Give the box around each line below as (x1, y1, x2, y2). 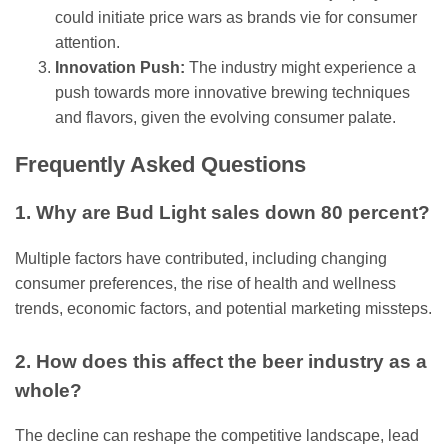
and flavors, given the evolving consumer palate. (55, 109, 396, 127)
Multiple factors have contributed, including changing (15, 249, 387, 267)
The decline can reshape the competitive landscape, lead (15, 427, 419, 445)
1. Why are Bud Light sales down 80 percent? (15, 202, 430, 224)
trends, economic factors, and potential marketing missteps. (15, 299, 432, 317)
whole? (15, 379, 82, 401)
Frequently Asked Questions (15, 152, 306, 178)
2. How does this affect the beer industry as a (15, 350, 427, 372)
